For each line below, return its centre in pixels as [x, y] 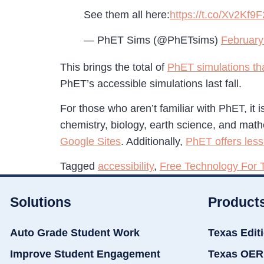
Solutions [41, 202]
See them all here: [127, 15]
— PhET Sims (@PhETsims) [152, 40]
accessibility [126, 166]
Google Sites [90, 141]
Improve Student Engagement [85, 254]
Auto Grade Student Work [75, 233]
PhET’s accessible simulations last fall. [151, 83]
